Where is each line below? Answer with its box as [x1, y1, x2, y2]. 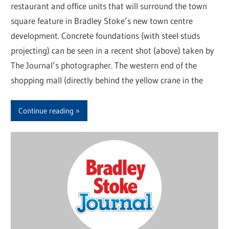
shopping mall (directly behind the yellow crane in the [11, 74, 203, 85]
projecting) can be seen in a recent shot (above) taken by [11, 44, 215, 56]
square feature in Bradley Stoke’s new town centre [11, 15, 193, 26]
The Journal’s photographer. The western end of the [11, 59, 197, 71]
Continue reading [18, 105, 74, 116]
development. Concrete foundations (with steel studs [11, 30, 200, 41]
